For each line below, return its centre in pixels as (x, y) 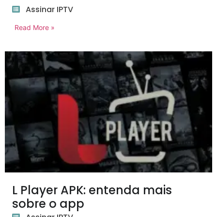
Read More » (35, 28)
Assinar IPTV (49, 10)
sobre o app (48, 204)
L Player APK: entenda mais (92, 190)
